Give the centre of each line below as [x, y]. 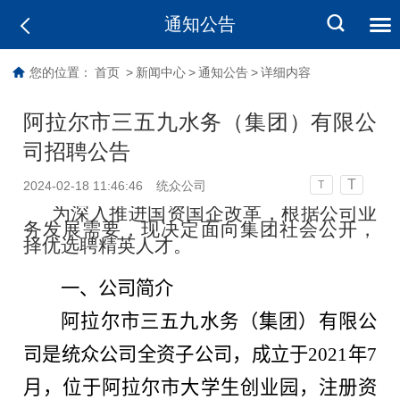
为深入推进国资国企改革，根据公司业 [212, 213]
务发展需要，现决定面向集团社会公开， [200, 229]
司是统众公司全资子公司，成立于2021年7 [200, 354]
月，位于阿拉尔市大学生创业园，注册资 [200, 387]
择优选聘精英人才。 [108, 245]
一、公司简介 [117, 288]
